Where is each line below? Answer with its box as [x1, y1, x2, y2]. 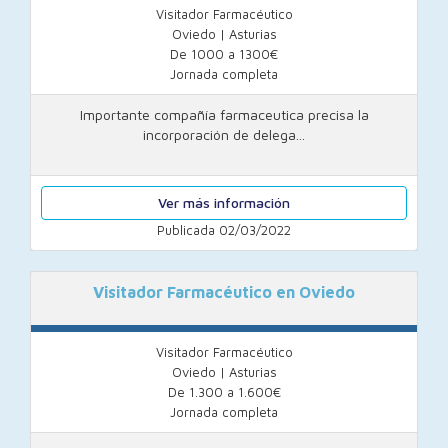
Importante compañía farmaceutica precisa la [79, 106, 369, 123]
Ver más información [158, 194, 290, 211]
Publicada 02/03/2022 [157, 222, 291, 238]
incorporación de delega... [143, 126, 305, 143]
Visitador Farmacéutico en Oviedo [93, 283, 355, 301]
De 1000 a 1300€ [170, 46, 278, 62]
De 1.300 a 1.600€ [167, 384, 281, 400]
